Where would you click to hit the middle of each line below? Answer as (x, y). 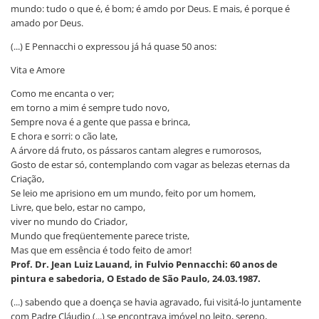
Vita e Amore (38, 69)
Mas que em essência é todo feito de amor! (101, 250)
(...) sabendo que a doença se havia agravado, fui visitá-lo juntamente (156, 302)
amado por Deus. (47, 22)
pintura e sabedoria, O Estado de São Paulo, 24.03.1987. (136, 278)
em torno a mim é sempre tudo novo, (90, 107)
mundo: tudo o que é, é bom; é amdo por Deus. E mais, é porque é (150, 8)
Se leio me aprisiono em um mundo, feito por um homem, (133, 193)
